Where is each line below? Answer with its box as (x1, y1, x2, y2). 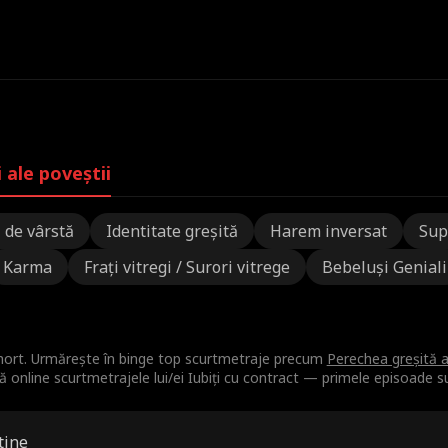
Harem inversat (269, 220, 387, 242)
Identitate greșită (105, 220, 238, 242)
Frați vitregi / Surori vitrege (83, 256, 290, 278)
